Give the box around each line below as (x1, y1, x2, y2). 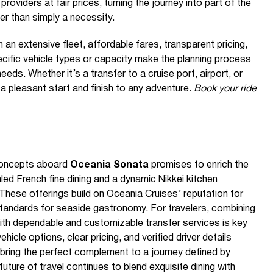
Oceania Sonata (70, 161, 149, 169)
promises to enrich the (149, 161, 249, 169)
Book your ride (194, 85, 257, 93)
